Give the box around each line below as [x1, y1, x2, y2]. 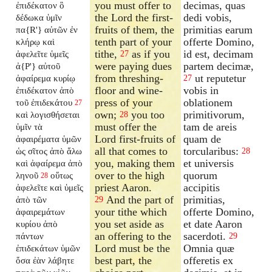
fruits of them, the [95, 23, 175, 36]
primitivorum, [183, 108, 245, 121]
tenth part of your [95, 35, 172, 48]
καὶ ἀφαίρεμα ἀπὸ [16, 157, 83, 168]
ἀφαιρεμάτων [16, 206, 66, 217]
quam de [183, 132, 222, 145]
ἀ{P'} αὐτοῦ [16, 60, 61, 71]
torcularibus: [183, 144, 239, 157]
